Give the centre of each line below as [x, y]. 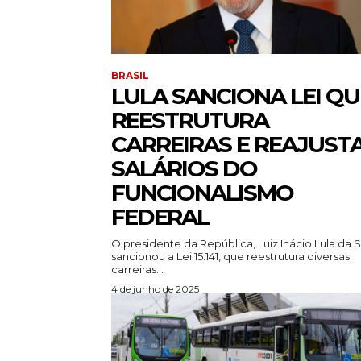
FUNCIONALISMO [202, 193]
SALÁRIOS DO [184, 169]
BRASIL [130, 76]
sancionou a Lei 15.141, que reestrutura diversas [230, 257]
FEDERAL [160, 217]
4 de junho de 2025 [155, 289]
